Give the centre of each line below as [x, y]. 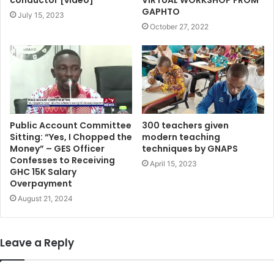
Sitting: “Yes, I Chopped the [71, 137]
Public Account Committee [71, 126]
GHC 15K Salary [43, 172]
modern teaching [181, 137]
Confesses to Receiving [62, 161]
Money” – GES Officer [57, 149]
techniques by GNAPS [190, 149]
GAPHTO [161, 11]
